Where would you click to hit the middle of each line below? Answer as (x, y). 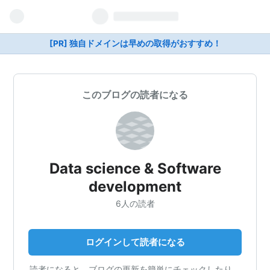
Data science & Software (135, 168)
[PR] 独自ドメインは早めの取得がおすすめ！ (135, 43)
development (135, 187)
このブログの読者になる (135, 95)
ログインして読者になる (135, 242)
